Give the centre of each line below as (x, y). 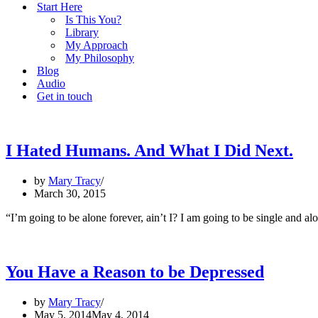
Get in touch (65, 96)
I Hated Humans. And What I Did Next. (149, 150)
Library (82, 32)
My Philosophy (100, 58)
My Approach (97, 45)
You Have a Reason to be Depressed (135, 272)
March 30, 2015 (70, 193)
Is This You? (93, 20)
